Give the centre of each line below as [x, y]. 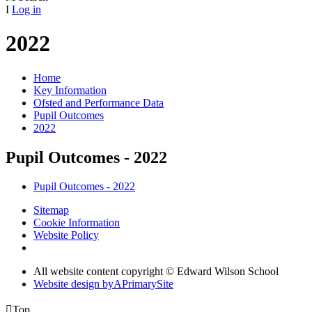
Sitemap [51, 210]
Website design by [73, 284]
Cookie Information [77, 223]
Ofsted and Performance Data [99, 102]
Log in [26, 9]
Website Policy [66, 235]
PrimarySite [148, 284]
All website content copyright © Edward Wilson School [156, 272]
